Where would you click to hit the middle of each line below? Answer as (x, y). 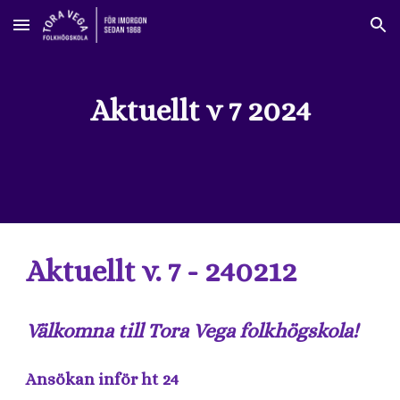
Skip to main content (78, 33)
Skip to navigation (330, 33)
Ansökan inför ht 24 (103, 379)
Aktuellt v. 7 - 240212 (162, 271)
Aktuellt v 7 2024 (200, 111)
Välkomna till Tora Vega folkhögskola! (192, 330)
